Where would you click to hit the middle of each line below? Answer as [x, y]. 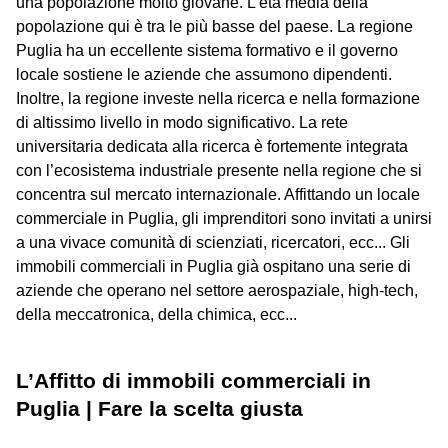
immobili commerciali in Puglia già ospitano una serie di [213, 266]
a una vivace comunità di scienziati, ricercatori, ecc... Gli [213, 242]
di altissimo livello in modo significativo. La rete [182, 122]
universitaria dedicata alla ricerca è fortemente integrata [212, 146]
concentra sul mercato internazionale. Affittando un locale [218, 194]
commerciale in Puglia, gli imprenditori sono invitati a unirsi [224, 218]
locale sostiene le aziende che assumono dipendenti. [204, 74]
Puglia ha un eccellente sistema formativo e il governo [207, 50]
